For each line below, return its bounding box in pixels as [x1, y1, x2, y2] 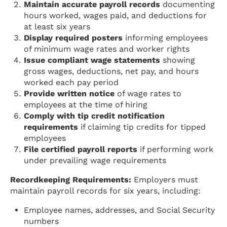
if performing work [137, 144, 214, 155]
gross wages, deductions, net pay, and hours [24, 66, 199, 77]
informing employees [123, 33, 208, 43]
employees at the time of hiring [24, 100, 148, 110]
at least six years [24, 22, 91, 32]
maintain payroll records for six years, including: [10, 186, 201, 196]
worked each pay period [24, 78, 119, 88]
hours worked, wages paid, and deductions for [24, 11, 207, 21]
